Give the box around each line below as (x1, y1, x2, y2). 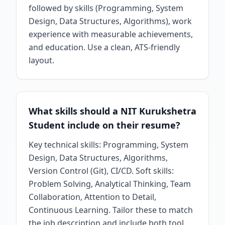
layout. (29, 55, 54, 66)
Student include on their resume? (29, 119, 180, 131)
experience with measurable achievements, (29, 29, 193, 40)
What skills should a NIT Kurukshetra (29, 105, 196, 117)
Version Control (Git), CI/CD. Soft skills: (29, 165, 174, 176)
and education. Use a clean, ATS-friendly (29, 42, 180, 53)
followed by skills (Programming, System (29, 3, 183, 14)
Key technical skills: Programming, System (29, 139, 188, 150)
